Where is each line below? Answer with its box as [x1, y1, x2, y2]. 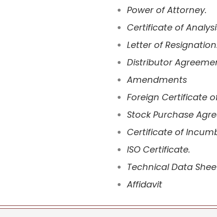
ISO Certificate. [126, 143, 190, 155]
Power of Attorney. [126, 4, 207, 16]
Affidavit [126, 178, 162, 190]
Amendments [126, 74, 187, 86]
